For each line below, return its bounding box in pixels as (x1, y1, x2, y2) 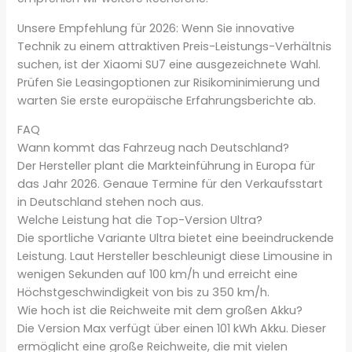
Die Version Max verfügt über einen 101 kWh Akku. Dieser (17, 321, 327, 337)
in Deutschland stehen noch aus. (17, 194, 204, 211)
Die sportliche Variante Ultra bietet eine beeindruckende (17, 230, 335, 247)
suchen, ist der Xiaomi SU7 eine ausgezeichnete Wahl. (17, 56, 321, 72)
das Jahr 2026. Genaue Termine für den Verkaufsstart (17, 176, 324, 192)
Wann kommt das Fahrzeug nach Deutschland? (17, 140, 290, 156)
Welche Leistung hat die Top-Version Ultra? (17, 212, 263, 229)
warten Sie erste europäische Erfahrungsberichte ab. (17, 92, 317, 108)
